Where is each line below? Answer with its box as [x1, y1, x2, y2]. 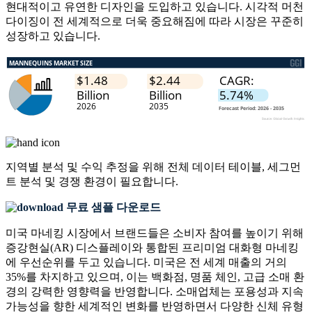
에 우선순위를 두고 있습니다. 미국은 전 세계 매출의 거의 [6, 256, 287, 269]
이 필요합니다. [106, 175, 178, 188]
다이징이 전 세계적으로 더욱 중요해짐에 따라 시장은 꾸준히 [6, 15, 304, 28]
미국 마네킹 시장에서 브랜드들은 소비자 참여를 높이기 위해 [6, 227, 304, 240]
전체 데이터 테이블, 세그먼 [167, 161, 301, 173]
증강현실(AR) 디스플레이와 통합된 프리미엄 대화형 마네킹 [6, 242, 299, 254]
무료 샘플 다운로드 [63, 201, 161, 214]
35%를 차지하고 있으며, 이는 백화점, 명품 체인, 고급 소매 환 [6, 271, 304, 283]
